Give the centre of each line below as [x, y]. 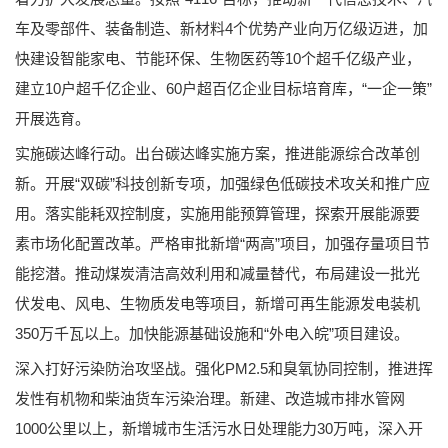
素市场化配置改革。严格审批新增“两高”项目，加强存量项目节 [222, 243]
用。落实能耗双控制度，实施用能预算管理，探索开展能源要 [217, 213]
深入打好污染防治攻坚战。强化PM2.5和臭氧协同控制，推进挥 [224, 368]
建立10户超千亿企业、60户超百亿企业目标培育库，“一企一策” [223, 88]
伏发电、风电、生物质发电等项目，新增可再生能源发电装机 [217, 303]
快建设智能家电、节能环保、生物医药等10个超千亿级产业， [218, 58]
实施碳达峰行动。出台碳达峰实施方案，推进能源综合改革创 [217, 153]
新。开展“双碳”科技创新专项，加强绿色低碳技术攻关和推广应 [222, 183]
